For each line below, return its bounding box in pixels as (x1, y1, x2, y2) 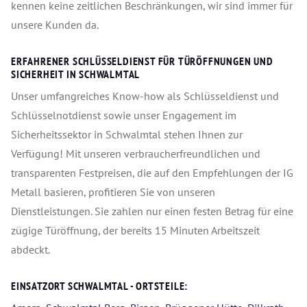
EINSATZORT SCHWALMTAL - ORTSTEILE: (11, 279, 188, 293)
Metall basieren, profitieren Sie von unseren (11, 185, 215, 199)
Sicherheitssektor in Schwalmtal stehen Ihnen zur (11, 127, 243, 142)
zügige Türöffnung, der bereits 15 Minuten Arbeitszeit (11, 223, 260, 238)
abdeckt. (11, 243, 50, 257)
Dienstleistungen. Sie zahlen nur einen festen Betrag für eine (11, 204, 293, 219)
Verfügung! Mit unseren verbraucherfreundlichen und (11, 147, 260, 161)
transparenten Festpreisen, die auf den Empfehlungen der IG (11, 166, 293, 180)
